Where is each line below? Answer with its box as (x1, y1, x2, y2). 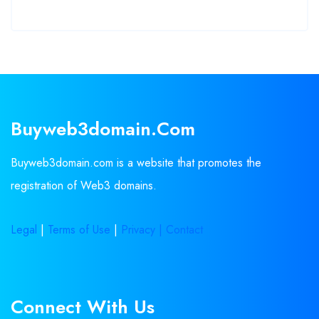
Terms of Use (48, 221, 110, 238)
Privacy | (121, 221, 166, 238)
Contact (166, 221, 203, 238)
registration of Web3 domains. (11, 177, 157, 194)
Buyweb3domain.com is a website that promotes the (11, 154, 261, 171)
